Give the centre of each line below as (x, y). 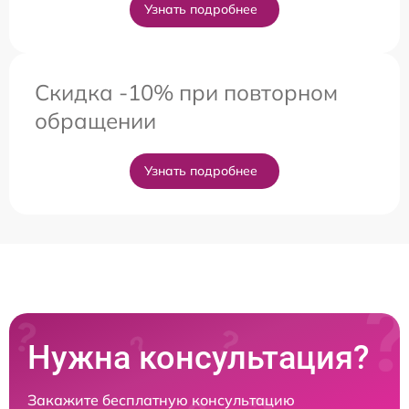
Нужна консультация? (199, 358)
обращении (95, 121)
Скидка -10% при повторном (186, 93)
